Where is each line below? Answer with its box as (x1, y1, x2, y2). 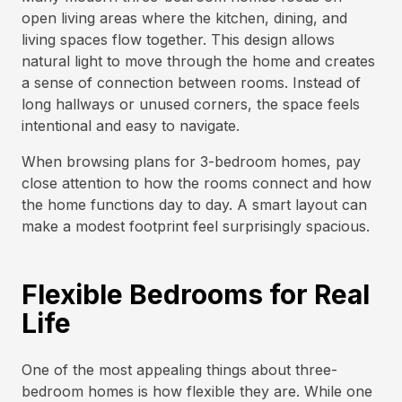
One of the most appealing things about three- (22, 361, 337, 379)
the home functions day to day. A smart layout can (22, 196, 367, 214)
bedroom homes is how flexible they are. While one (22, 382, 372, 400)
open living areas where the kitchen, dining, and (22, 9, 347, 27)
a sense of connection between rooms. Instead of (22, 74, 361, 92)
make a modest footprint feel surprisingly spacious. (22, 217, 370, 235)
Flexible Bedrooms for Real (22, 278, 370, 310)
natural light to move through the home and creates (22, 52, 375, 70)
